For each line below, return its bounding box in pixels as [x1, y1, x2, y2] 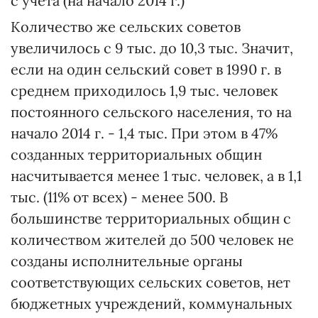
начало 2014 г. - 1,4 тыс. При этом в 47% [11, 124, 278, 142]
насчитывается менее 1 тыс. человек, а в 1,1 [11, 167, 302, 185]
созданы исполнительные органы [11, 252, 243, 270]
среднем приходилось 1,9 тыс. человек [11, 82, 278, 99]
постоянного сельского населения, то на [11, 103, 292, 121]
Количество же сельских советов [11, 18, 241, 35]
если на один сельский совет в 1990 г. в [11, 60, 281, 78]
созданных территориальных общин [11, 146, 262, 163]
